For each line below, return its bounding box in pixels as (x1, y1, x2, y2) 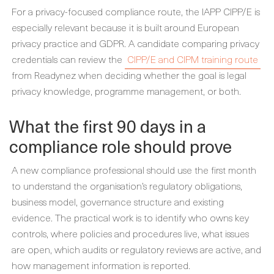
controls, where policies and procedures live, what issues (12, 226, 249, 240)
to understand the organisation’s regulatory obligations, (12, 178, 242, 193)
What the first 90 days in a (9, 113, 206, 139)
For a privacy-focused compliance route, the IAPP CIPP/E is (12, 4, 260, 18)
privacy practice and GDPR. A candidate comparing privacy (12, 35, 259, 50)
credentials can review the (12, 51, 125, 66)
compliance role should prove (9, 133, 232, 159)
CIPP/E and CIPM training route (127, 51, 258, 66)
